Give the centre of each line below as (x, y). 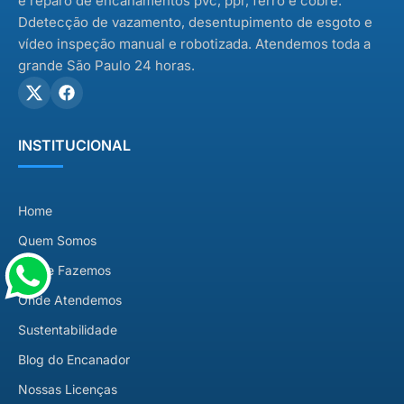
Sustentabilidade (68, 330)
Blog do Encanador (74, 360)
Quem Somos (57, 241)
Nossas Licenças (68, 390)
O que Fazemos (64, 271)
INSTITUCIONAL (74, 146)
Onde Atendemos (70, 300)
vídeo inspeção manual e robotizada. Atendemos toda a (194, 44)
